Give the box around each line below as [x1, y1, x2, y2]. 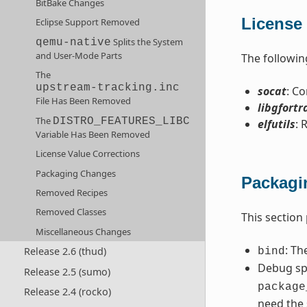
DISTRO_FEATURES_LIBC [53, 114, 191, 127]
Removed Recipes [36, 186, 108, 199]
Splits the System [111, 35, 184, 48]
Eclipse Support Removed [36, 16, 140, 29]
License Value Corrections [36, 147, 140, 160]
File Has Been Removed [36, 95, 132, 108]
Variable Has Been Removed [36, 127, 151, 140]
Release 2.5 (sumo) [23, 265, 110, 278]
